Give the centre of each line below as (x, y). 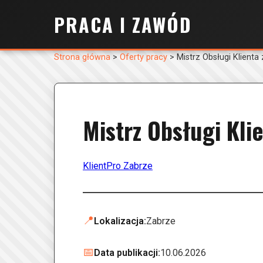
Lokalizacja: (120, 221)
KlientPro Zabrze (118, 166)
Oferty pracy (144, 57)
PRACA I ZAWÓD (123, 24)
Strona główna (82, 57)
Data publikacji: (127, 252)
